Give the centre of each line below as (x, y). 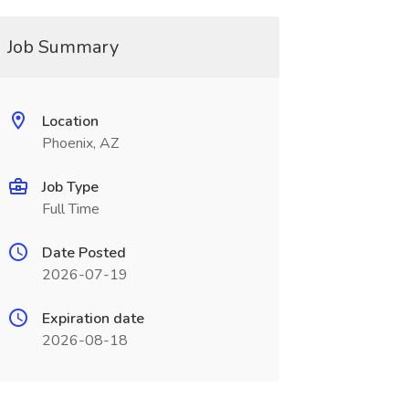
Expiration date (93, 319)
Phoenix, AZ (80, 143)
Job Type (70, 187)
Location (70, 121)
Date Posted (84, 253)
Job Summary (63, 47)
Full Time (70, 209)
